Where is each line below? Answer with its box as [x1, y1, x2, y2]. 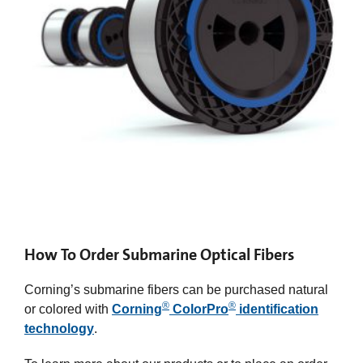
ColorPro [169, 301, 228, 316]
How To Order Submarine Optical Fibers [24, 243, 294, 265]
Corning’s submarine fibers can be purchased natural [24, 282, 328, 297]
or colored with [24, 301, 112, 316]
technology [24, 321, 94, 335]
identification [236, 301, 318, 316]
